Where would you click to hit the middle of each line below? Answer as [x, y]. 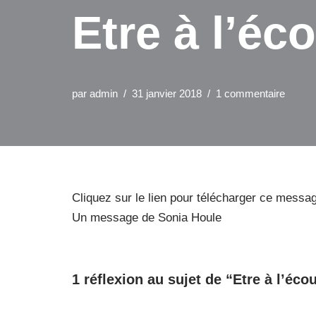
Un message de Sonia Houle [147, 218]
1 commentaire [250, 93]
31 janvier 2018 [167, 93]
